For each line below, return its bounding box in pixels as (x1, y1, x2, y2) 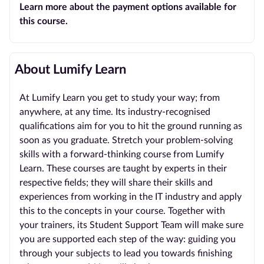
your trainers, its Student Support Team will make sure (19, 220, 243, 230)
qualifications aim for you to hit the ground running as (19, 121, 242, 131)
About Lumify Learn (15, 63, 126, 76)
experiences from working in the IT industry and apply (19, 192, 242, 202)
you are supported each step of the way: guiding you (19, 235, 236, 244)
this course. (19, 16, 68, 26)
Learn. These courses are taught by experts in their (19, 164, 227, 173)
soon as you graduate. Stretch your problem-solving (19, 136, 233, 145)
